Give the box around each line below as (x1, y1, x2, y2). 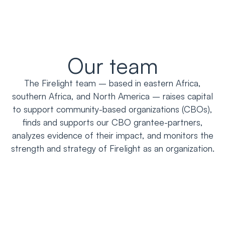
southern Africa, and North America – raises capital (12, 90, 213, 101)
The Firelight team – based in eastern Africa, (24, 77, 201, 88)
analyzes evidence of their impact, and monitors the (12, 129, 213, 141)
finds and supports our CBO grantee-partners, (22, 116, 203, 128)
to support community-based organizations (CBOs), (13, 103, 212, 115)
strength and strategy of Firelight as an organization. (11, 142, 214, 154)
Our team (67, 51, 158, 79)
